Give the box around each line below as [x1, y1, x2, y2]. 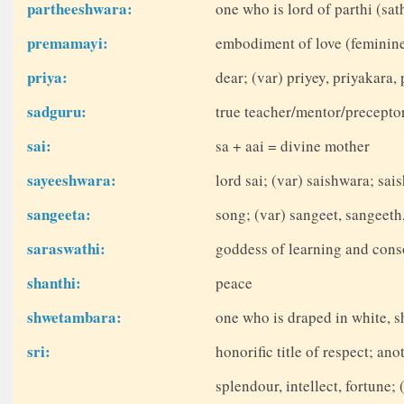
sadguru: [27, 100, 87, 124]
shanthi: [27, 271, 82, 295]
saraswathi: [27, 237, 106, 261]
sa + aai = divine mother [215, 135, 370, 157]
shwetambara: [27, 306, 123, 329]
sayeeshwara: [27, 169, 117, 192]
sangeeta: [27, 203, 92, 226]
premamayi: [27, 32, 109, 55]
